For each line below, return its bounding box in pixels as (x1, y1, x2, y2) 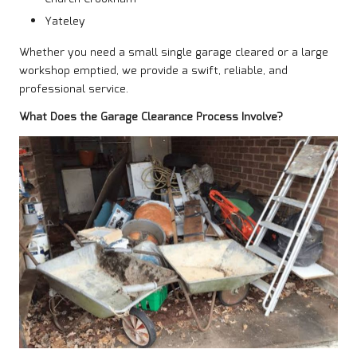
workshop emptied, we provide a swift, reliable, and (19, 61, 288, 80)
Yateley (45, 12, 85, 30)
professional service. (19, 80, 128, 98)
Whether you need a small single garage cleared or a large (19, 43, 328, 61)
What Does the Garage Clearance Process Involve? (19, 108, 283, 126)
